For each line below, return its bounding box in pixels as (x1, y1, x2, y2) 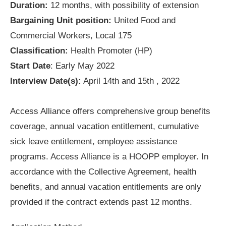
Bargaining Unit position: (10, 15, 111, 25)
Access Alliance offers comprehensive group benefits (10, 106, 210, 116)
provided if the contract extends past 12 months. (10, 197, 192, 207)
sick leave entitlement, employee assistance (10, 136, 177, 146)
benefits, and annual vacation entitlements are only (10, 182, 201, 192)
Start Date (10, 61, 50, 71)
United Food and (111, 15, 176, 25)
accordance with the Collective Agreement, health (10, 166, 196, 177)
